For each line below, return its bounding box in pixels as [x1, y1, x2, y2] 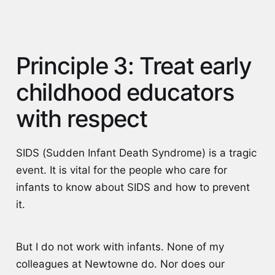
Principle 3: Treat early [15, 51, 252, 80]
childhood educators [15, 77, 234, 106]
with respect [15, 104, 147, 133]
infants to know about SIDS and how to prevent [15, 181, 250, 194]
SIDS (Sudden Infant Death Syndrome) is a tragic [15, 147, 257, 160]
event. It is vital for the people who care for [15, 164, 227, 177]
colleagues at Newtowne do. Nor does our [15, 257, 225, 270]
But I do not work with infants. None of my [15, 240, 224, 253]
